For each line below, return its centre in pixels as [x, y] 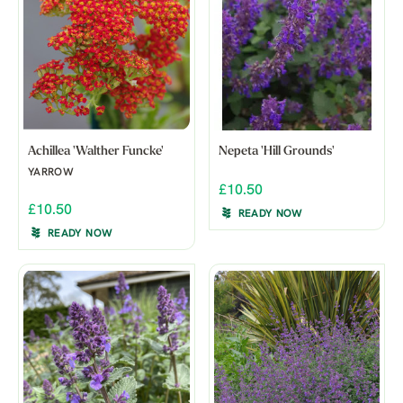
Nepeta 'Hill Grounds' [276, 151]
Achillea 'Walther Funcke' [96, 151]
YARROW [51, 172]
